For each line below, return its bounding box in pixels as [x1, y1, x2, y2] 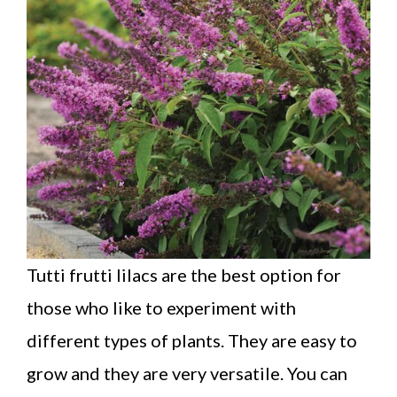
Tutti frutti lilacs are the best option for [27, 263, 341, 285]
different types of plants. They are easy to [27, 329, 357, 351]
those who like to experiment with [27, 296, 296, 318]
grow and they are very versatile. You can [27, 362, 347, 384]
